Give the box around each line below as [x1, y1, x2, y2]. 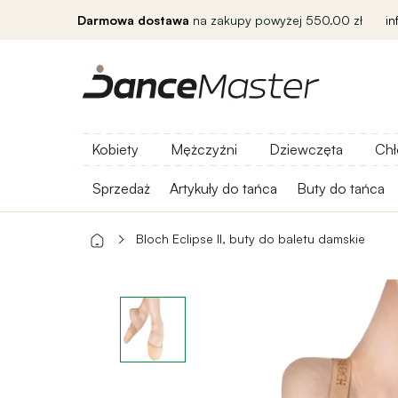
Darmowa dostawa [77, 12, 189, 28]
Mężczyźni [171, 140, 237, 158]
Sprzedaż [92, 179, 150, 197]
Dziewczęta [269, 140, 343, 158]
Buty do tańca [297, 179, 385, 197]
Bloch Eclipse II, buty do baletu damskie [136, 231, 365, 246]
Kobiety [92, 140, 139, 158]
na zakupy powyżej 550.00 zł [189, 12, 362, 28]
